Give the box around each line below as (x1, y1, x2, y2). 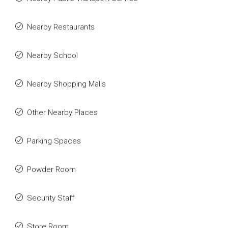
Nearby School (27, 51, 78, 60)
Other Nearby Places (27, 108, 98, 117)
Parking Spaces (27, 136, 81, 146)
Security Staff (27, 193, 74, 203)
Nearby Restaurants (27, 22, 95, 32)
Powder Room (27, 165, 76, 174)
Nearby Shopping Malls (27, 79, 106, 89)
